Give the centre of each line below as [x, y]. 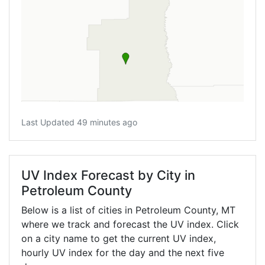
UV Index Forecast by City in [108, 175]
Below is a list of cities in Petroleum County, [121, 210]
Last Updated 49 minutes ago [79, 122]
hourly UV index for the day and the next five [123, 253]
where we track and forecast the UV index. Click [130, 224]
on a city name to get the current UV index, [119, 239]
